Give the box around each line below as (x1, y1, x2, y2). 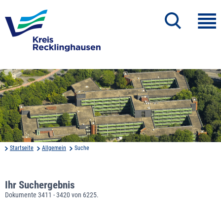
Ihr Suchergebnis (5, 179, 75, 191)
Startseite (10, 144, 34, 151)
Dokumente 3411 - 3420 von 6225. (5, 190, 99, 199)
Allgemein (42, 144, 66, 151)
